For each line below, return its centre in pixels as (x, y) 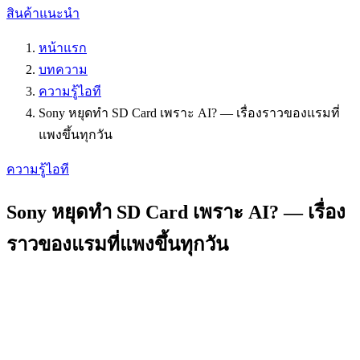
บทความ (63, 70)
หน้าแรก (63, 48)
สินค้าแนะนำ (43, 13)
